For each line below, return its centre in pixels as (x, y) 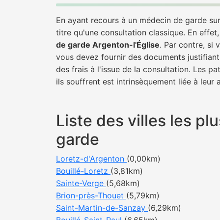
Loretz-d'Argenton (91, 159)
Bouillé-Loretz (83, 171)
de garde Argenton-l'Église (108, 45)
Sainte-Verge (81, 183)
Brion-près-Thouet (91, 195)
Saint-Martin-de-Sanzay (102, 208)
